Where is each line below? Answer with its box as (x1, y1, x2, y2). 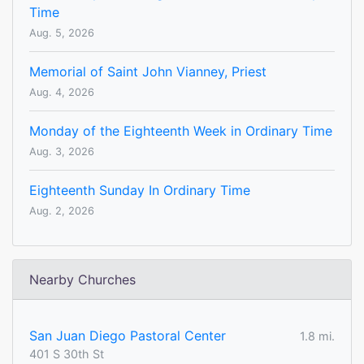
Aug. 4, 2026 (29, 86, 94, 99)
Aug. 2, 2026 (29, 205, 94, 218)
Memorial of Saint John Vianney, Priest (29, 63, 266, 80)
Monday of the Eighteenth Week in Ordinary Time (29, 123, 332, 140)
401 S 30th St (29, 347, 104, 362)
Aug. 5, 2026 (29, 27, 94, 40)
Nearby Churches (29, 271, 136, 288)
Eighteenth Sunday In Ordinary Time (29, 182, 250, 199)
